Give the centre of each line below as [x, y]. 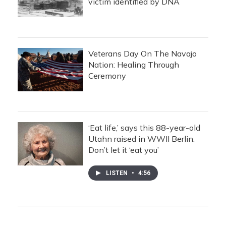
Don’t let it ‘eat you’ [124, 150]
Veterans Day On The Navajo [143, 54]
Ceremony [107, 76]
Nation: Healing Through [134, 65]
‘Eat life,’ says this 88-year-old [144, 128]
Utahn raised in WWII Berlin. [142, 139]
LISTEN [118, 173]
